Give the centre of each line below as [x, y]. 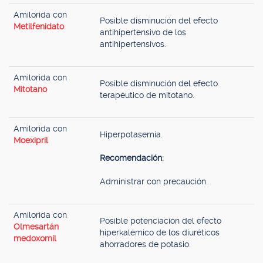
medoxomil [35, 238]
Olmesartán [36, 227]
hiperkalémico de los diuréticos [160, 232]
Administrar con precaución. [154, 181]
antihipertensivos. [133, 44]
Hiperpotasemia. [131, 134]
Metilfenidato [39, 26]
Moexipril [31, 140]
